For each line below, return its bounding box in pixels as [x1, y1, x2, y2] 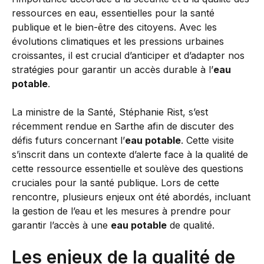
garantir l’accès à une [12, 219, 111, 231]
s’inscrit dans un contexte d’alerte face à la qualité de [12, 148, 248, 160]
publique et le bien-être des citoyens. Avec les [12, 21, 217, 33]
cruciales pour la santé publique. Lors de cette [12, 177, 219, 189]
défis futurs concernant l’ [12, 134, 125, 146]
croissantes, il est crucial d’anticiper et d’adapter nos [12, 49, 245, 61]
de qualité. [167, 219, 214, 231]
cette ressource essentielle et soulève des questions [12, 163, 243, 174]
